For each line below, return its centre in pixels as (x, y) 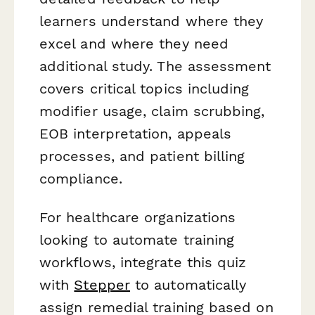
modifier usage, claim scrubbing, (152, 111)
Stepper (102, 284)
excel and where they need (134, 43)
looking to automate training (137, 239)
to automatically (188, 284)
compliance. (81, 178)
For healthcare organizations (138, 217)
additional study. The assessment (155, 66)
